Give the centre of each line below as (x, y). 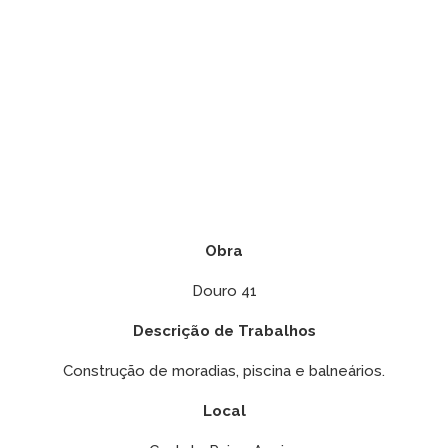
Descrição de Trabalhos (224, 331)
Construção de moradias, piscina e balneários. (224, 371)
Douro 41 (224, 291)
